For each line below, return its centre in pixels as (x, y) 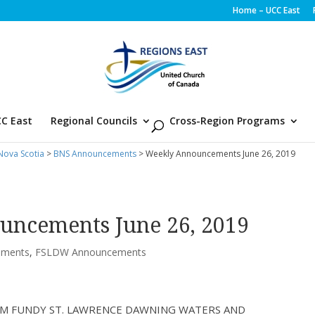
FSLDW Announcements (91, 252)
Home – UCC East (266, 10)
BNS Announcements (95, 154)
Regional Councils (94, 121)
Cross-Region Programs (227, 121)
